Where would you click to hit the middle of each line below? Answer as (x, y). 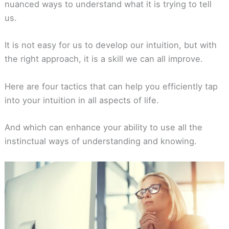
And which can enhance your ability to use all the (103, 127)
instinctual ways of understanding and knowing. (100, 141)
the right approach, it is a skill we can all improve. (104, 59)
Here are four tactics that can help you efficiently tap (111, 86)
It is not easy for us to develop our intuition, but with (110, 45)
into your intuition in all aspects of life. (82, 100)
